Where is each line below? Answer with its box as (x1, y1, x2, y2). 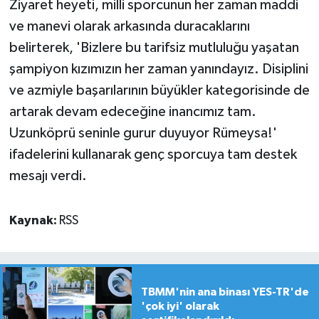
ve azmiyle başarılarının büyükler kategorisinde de (9, 83, 310, 98)
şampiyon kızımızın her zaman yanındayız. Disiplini (9, 62, 308, 77)
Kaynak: (9, 214, 59, 228)
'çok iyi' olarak (140, 300, 219, 312)
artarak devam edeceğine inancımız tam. (9, 105, 256, 120)
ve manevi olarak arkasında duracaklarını (9, 19, 250, 34)
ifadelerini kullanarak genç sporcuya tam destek (9, 147, 297, 162)
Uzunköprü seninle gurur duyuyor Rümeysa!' (9, 126, 277, 141)
